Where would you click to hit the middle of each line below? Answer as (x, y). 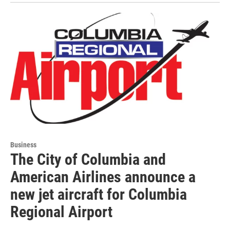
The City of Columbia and (88, 159)
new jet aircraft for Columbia (99, 194)
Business (23, 145)
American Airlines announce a (103, 177)
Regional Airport (61, 212)
